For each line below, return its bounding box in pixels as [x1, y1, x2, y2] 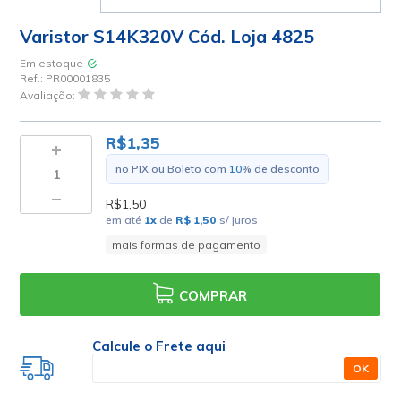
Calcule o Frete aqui [92, 337, 226, 355]
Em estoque [20, 56, 84, 71]
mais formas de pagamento [112, 238, 260, 252]
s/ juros [217, 213, 258, 227]
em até [106, 213, 144, 227]
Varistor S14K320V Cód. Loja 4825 [20, 25, 315, 48]
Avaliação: [20, 89, 79, 103]
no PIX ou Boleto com [115, 162, 229, 176]
